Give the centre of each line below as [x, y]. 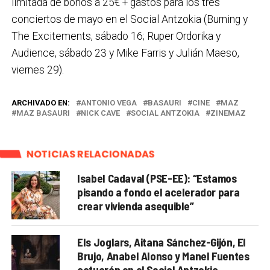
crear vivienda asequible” [136, 206]
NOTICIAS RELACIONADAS [90, 154]
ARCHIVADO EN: [40, 103]
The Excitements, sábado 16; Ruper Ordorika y [116, 36]
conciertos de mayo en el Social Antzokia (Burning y [129, 20]
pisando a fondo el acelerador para [159, 192]
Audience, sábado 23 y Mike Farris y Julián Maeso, [125, 53]
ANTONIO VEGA [108, 103]
